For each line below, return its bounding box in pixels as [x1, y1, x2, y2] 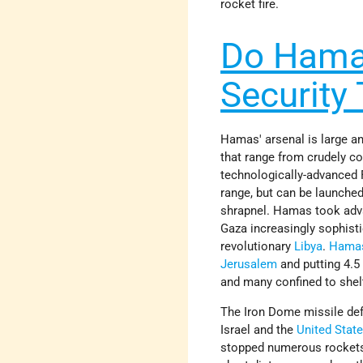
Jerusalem [220, 256, 278, 271]
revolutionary [220, 238, 295, 254]
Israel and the [220, 322, 297, 337]
